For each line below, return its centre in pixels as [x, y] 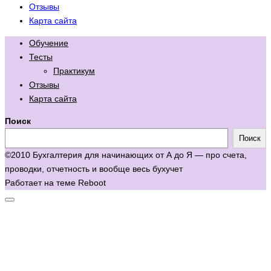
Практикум [74, 70]
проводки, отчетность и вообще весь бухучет [94, 168]
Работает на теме [41, 182]
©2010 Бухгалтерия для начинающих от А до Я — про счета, [126, 155]
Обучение [49, 43]
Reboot [92, 182]
